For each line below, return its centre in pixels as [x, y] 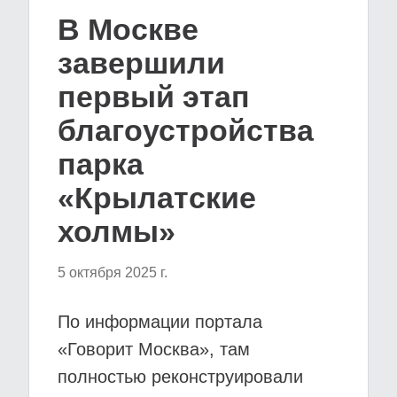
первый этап [154, 97]
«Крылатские [157, 198]
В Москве [128, 29]
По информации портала [160, 322]
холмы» [117, 231]
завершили [141, 63]
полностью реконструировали [180, 377]
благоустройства [186, 130]
